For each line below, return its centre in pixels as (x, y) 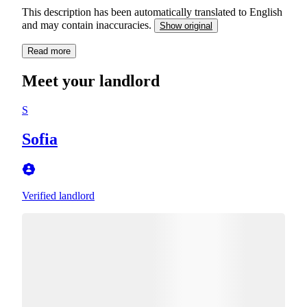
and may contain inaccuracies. (88, 25)
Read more (49, 51)
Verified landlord (58, 195)
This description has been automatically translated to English (152, 12)
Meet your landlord (91, 81)
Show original (186, 25)
